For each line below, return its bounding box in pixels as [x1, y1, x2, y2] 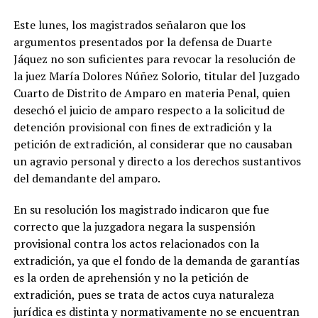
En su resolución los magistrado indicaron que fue [13, 202, 269, 217]
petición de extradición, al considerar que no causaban [13, 136, 292, 152]
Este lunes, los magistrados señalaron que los [13, 17, 246, 33]
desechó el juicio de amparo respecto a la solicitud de [13, 102, 285, 118]
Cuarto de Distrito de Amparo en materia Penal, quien [13, 85, 290, 101]
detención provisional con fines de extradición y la [13, 119, 272, 135]
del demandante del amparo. [13, 170, 160, 186]
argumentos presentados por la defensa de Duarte [13, 34, 272, 50]
